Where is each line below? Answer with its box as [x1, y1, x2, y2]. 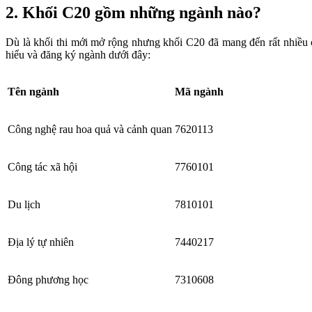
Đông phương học [8, 273, 88, 286]
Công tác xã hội [8, 160, 77, 173]
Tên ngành [8, 85, 59, 97]
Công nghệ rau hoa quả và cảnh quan [8, 123, 172, 135]
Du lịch [8, 198, 40, 210]
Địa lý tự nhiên [8, 235, 74, 248]
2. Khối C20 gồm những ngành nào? [6, 3, 261, 22]
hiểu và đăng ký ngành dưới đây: [6, 48, 150, 61]
